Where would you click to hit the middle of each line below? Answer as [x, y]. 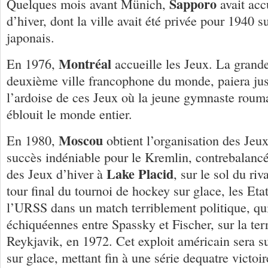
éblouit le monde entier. [69, 114]
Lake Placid [140, 173]
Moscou [81, 140]
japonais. [31, 37]
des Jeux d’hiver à [57, 173]
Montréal [85, 63]
